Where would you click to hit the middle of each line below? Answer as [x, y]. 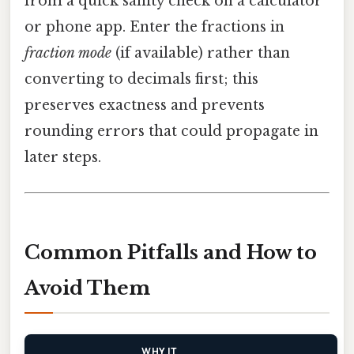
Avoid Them [87, 288]
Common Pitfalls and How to [171, 253]
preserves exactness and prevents [145, 105]
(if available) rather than [201, 53]
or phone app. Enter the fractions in [154, 27]
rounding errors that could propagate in [171, 132]
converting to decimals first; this [141, 79]
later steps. [63, 158]
